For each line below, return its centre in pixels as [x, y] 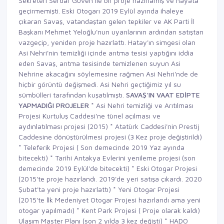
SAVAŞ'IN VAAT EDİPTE [163, 95]
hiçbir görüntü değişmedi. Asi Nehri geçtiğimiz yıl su [100, 84]
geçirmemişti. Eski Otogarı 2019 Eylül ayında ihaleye [101, 11]
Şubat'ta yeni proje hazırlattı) [66, 189]
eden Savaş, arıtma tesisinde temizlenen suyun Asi [99, 63]
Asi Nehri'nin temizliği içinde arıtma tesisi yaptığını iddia [106, 53]
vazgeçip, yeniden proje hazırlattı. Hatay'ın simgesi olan [107, 42]
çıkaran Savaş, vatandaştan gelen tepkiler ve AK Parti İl [106, 21]
